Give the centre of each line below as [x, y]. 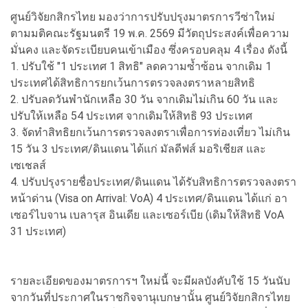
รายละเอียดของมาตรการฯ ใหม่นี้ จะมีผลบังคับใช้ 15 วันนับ [150, 280]
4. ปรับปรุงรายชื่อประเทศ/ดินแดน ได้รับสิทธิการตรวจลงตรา [153, 181]
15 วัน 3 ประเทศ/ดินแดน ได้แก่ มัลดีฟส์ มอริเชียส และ [138, 148]
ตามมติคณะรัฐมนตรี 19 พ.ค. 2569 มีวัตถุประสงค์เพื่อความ [150, 33]
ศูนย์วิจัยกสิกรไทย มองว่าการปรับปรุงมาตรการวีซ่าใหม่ [143, 16]
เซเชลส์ [28, 165]
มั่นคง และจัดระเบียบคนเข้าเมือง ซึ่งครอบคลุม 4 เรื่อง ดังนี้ [149, 49]
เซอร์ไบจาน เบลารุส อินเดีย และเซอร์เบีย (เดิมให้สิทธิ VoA [147, 214]
